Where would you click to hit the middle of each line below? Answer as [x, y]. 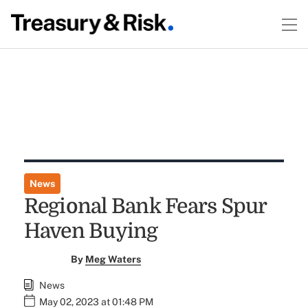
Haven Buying [91, 231]
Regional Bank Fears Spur [145, 206]
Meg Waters [113, 259]
